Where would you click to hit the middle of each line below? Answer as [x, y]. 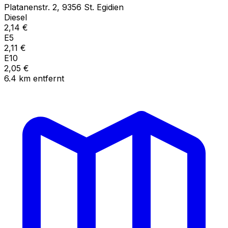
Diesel [16, 17]
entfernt [49, 78]
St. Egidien [104, 7]
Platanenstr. [27, 7]
